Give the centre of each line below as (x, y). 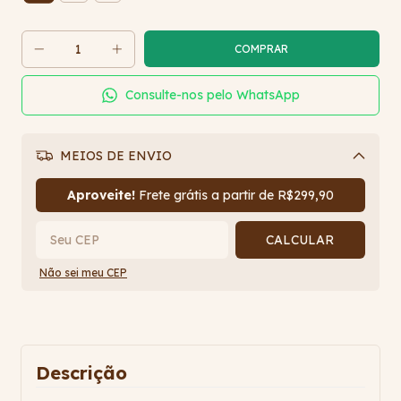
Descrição (81, 373)
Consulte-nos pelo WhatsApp (212, 95)
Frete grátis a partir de (206, 196)
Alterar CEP (316, 186)
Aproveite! (101, 196)
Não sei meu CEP (83, 273)
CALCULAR (300, 240)
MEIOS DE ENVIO (114, 156)
